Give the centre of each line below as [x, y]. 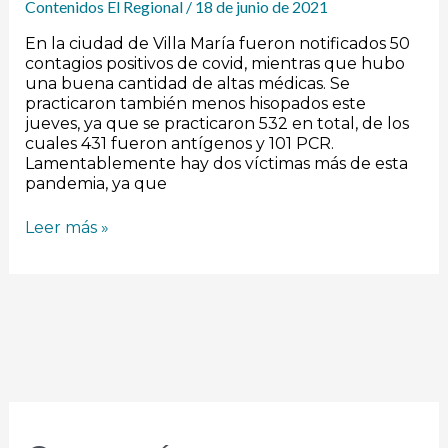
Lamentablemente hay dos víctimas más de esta [216, 163]
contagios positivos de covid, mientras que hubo [214, 63]
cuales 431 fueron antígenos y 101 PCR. [179, 143]
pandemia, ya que [95, 183]
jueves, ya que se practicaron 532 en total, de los [216, 123]
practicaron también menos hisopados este [195, 103]
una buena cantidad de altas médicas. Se [187, 83]
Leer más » [66, 227]
